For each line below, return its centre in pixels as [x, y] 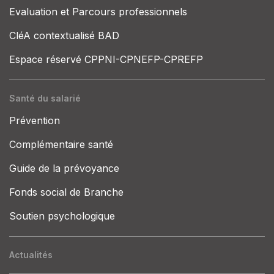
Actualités [31, 254]
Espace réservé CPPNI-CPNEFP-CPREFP [106, 59]
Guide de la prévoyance [64, 168]
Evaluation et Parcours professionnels [98, 11]
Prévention [35, 120]
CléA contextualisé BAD [64, 35]
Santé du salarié [45, 98]
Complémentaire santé [61, 144]
